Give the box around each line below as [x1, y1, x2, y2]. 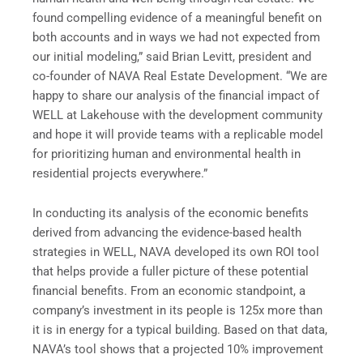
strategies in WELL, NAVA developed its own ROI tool [32, 245, 319, 260]
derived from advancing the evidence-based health [32, 225, 301, 241]
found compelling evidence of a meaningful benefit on [32, 10, 322, 25]
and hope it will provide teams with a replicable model [32, 126, 323, 142]
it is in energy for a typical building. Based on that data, [32, 322, 327, 338]
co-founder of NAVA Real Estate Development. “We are [32, 68, 327, 83]
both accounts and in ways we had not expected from [32, 29, 320, 45]
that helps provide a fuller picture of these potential [32, 264, 309, 280]
